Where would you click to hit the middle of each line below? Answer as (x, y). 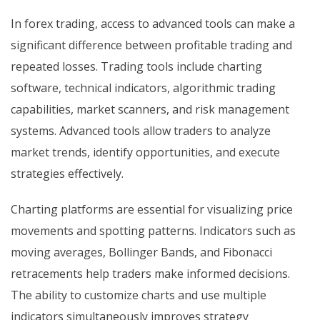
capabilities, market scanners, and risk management (150, 110)
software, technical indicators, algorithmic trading (143, 88)
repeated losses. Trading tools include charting (136, 67)
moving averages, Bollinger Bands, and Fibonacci (141, 252)
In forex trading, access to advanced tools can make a (153, 24)
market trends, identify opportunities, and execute (145, 152)
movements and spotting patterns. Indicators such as (153, 231)
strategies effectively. (67, 174)
